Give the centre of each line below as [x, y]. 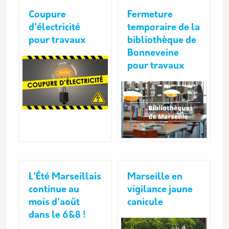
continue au [54, 190]
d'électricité [54, 28]
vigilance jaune [160, 190]
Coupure [47, 15]
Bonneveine [153, 53]
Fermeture [150, 15]
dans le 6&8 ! [57, 216]
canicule [145, 203]
